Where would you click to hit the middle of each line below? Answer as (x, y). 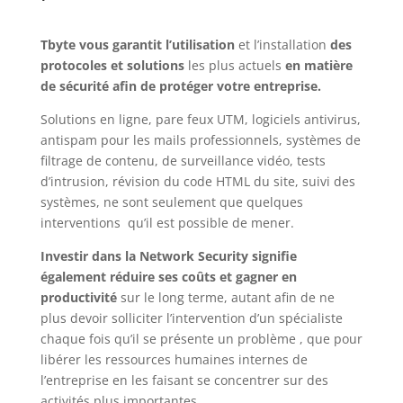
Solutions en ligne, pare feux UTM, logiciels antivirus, (200, 120)
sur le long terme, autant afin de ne (225, 298)
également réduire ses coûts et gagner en (168, 277)
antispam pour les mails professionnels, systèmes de (200, 140)
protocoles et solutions (114, 66)
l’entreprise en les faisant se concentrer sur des (184, 381)
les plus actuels (236, 66)
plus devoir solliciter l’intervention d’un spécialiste (191, 318)
